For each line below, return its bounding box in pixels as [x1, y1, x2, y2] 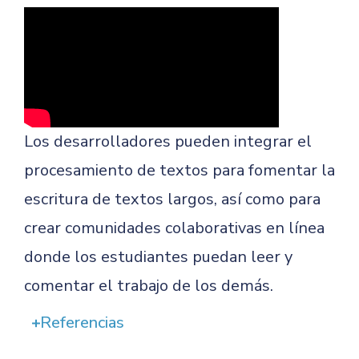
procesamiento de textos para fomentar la [24, 159, 335, 181]
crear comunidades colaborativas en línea [24, 217, 325, 239]
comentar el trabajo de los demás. [24, 275, 273, 296]
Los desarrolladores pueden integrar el [24, 131, 312, 152]
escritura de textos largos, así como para [24, 188, 321, 210]
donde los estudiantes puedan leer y [24, 246, 292, 268]
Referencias [39, 312, 124, 333]
